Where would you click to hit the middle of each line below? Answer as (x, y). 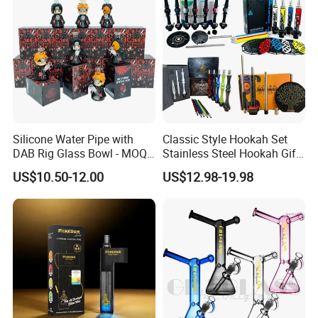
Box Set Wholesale (209, 167)
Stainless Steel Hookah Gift (231, 153)
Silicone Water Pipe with (73, 139)
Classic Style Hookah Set (225, 139)
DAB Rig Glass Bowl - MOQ (80, 153)
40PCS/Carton (49, 167)
